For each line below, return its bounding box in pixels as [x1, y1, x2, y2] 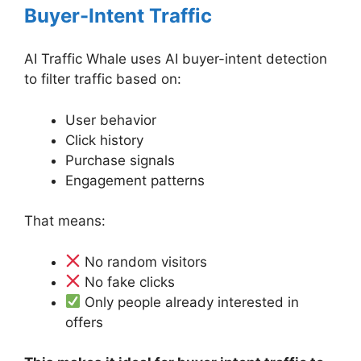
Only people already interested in [81, 293, 300, 310]
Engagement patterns [65, 172, 205, 189]
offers [65, 313, 103, 330]
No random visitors [81, 253, 208, 270]
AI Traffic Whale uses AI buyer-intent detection [24, 51, 327, 68]
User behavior [65, 111, 156, 128]
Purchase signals [65, 151, 175, 168]
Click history [65, 131, 143, 148]
